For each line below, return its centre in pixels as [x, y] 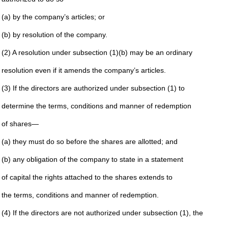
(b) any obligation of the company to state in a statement [92, 159]
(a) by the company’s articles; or [53, 17]
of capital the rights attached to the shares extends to [87, 177]
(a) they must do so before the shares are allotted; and [89, 141]
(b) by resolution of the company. [54, 35]
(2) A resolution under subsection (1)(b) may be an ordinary [97, 52]
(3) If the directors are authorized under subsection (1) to [93, 88]
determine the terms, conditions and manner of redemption [96, 106]
